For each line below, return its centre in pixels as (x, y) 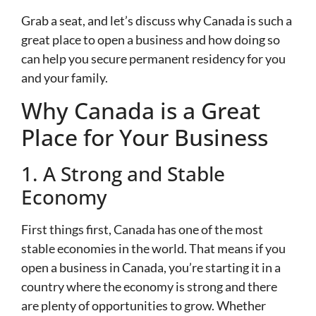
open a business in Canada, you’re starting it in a (151, 268)
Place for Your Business (145, 138)
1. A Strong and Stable (123, 174)
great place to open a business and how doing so (151, 39)
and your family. (65, 77)
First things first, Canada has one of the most (142, 230)
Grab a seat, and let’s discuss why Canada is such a (157, 20)
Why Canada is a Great (141, 111)
